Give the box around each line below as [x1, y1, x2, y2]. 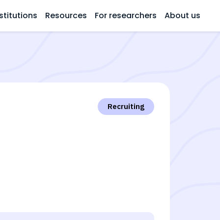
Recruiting [108, 102, 144, 111]
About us [165, 10, 200, 21]
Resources [45, 10, 87, 21]
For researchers [95, 10, 157, 21]
